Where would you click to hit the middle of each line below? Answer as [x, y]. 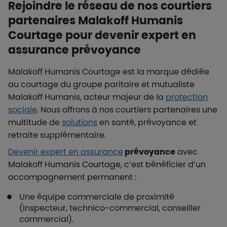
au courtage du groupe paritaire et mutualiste [101, 84]
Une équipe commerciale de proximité [97, 197]
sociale [23, 110]
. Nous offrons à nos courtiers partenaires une [127, 110]
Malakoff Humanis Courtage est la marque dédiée [109, 72]
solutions [80, 122]
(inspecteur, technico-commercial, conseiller [110, 208]
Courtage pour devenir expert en [102, 35]
